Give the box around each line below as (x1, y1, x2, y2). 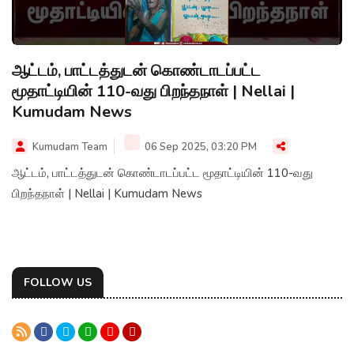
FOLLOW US (24, 275, 92, 290)
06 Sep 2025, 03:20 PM (142, 140, 257, 154)
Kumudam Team (32, 140, 107, 154)
